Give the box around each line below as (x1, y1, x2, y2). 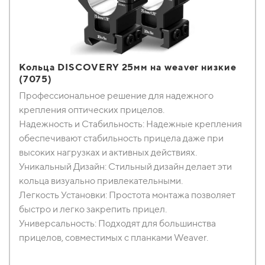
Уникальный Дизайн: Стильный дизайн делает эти (19, 161, 232, 172)
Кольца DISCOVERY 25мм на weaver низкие (19, 62, 237, 73)
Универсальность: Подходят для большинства (19, 218, 216, 229)
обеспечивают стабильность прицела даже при (19, 132, 224, 144)
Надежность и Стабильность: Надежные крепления (19, 118, 242, 130)
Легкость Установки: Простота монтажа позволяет (19, 189, 235, 201)
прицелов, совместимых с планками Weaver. (19, 232, 208, 243)
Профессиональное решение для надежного (19, 90, 214, 101)
